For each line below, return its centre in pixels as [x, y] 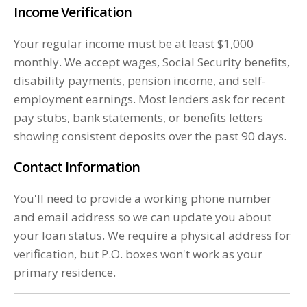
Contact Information [77, 167]
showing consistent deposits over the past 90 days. [150, 136]
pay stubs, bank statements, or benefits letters [138, 118]
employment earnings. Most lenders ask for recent [149, 99]
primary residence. [65, 273]
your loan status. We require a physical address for [152, 236]
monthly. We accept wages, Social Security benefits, [152, 62]
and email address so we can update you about [143, 217]
